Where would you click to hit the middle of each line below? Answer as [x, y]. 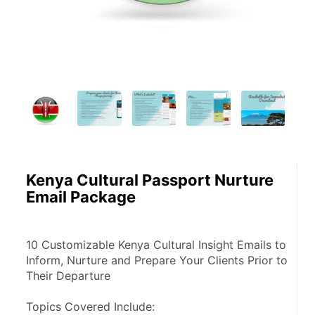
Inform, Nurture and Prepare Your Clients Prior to [157, 260]
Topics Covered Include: [90, 307]
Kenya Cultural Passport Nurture [150, 180]
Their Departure [68, 276]
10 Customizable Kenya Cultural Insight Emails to [156, 245]
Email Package [81, 197]
